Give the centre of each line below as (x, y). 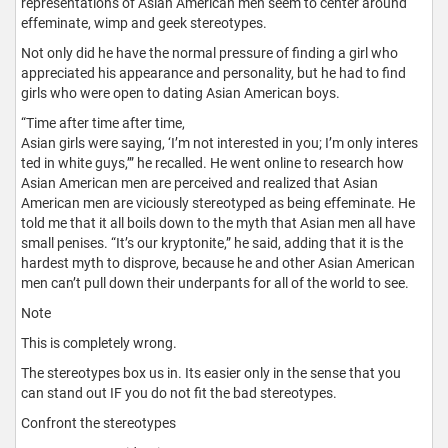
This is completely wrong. (99, 342)
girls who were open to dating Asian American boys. (180, 92)
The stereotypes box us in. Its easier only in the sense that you (211, 372)
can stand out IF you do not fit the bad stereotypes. (179, 392)
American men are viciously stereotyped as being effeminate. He (218, 202)
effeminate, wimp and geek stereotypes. (144, 22)
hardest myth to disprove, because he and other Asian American (218, 262)
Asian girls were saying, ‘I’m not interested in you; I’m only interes (219, 142)
